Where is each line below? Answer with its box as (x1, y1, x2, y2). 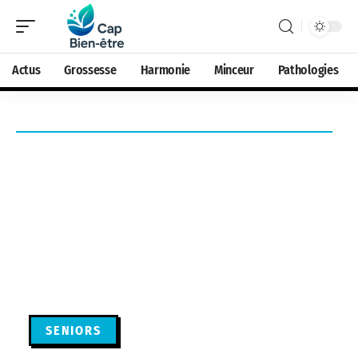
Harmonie (140, 62, 190, 78)
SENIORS (46, 323, 101, 338)
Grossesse (64, 62, 117, 78)
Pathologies (277, 62, 339, 78)
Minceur (213, 62, 254, 78)
